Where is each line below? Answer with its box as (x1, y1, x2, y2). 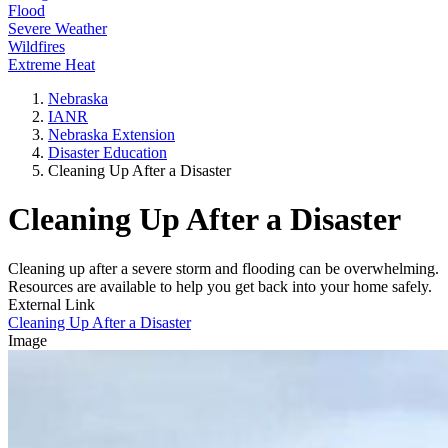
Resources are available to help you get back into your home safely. (8, 277, 436, 295)
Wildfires (8, 38, 65, 55)
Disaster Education (48, 144, 167, 161)
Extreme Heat (8, 56, 95, 73)
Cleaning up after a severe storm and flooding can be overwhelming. (8, 259, 439, 277)
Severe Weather (8, 20, 107, 37)
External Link (8, 295, 95, 313)
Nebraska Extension (48, 126, 175, 143)
